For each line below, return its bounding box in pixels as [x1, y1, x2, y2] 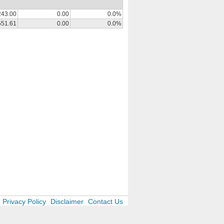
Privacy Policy [2, 197, 46, 205]
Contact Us [88, 197, 123, 205]
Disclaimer [50, 197, 83, 205]
